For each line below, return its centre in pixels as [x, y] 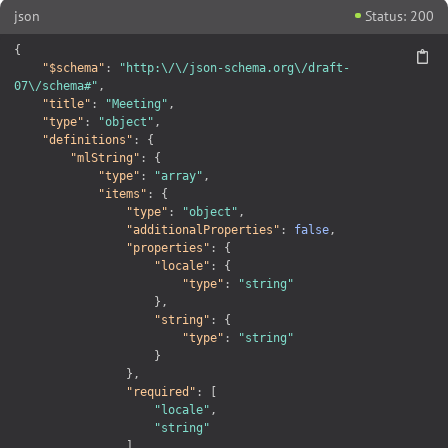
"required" [161, 391]
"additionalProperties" [203, 229]
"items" [122, 193]
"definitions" [87, 139]
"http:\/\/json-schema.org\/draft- [234, 67]
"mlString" [105, 157]
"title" [66, 103]
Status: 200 [399, 15]
